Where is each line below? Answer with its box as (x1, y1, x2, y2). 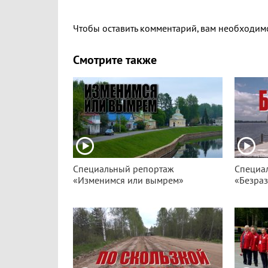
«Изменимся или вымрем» (73, 175, 184, 186)
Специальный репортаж (73, 164, 174, 175)
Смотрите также (73, 53, 157, 68)
